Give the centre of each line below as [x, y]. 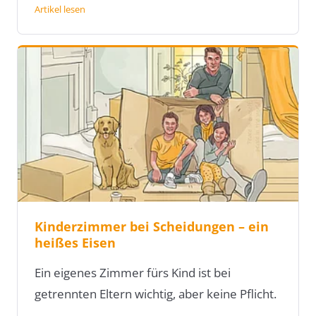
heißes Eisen [75, 243]
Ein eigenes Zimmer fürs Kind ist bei [133, 273]
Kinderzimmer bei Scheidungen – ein [152, 227]
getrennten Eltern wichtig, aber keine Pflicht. [156, 294]
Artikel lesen [60, 10]
